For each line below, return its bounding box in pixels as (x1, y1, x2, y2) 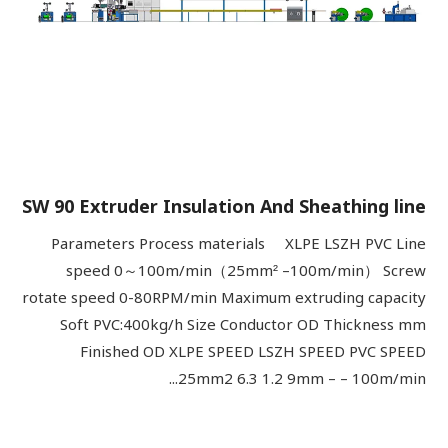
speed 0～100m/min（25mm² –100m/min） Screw (66, 255, 426, 287)
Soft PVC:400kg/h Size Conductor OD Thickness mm (60, 309, 426, 341)
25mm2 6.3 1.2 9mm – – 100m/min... (178, 363, 426, 395)
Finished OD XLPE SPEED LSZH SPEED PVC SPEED (80, 336, 426, 368)
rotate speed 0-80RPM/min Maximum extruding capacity (22, 282, 426, 314)
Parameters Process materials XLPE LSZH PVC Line (51, 228, 426, 260)
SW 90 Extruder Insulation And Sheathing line (22, 188, 426, 226)
